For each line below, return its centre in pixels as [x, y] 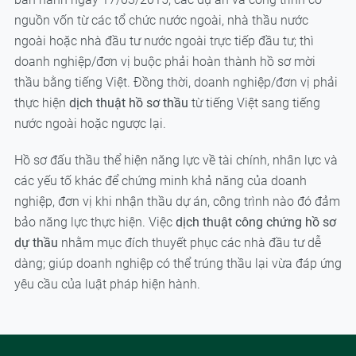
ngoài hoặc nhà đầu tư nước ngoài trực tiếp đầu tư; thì [164, 41]
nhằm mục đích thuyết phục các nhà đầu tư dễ [191, 243]
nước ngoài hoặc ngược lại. [90, 124]
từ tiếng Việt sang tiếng [254, 103]
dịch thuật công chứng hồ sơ [255, 222]
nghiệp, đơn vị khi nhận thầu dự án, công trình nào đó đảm [177, 202]
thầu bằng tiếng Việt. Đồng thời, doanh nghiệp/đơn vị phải [176, 83]
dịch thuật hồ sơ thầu [128, 103]
